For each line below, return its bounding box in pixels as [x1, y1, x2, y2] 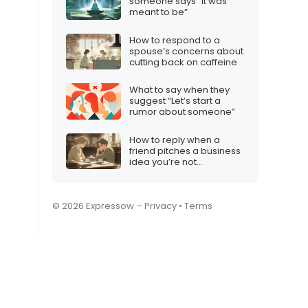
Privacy [144, 199, 177, 213]
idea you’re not [129, 155, 197, 168]
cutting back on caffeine [129, 55, 237, 69]
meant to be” [129, 5, 188, 19]
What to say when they [129, 83, 230, 97]
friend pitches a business [129, 144, 241, 157]
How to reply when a [129, 133, 220, 146]
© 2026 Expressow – [52, 199, 144, 213]
